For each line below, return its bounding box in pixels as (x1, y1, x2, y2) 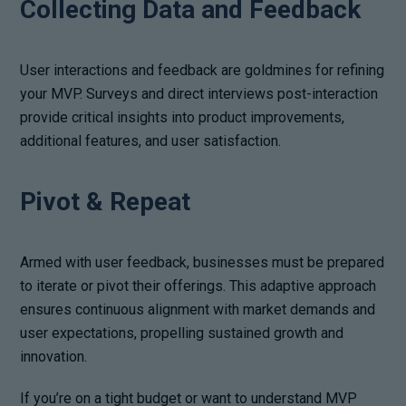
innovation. (20, 347, 88, 365)
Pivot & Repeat (20, 186, 191, 217)
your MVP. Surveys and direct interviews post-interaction (20, 84, 379, 102)
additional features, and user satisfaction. (20, 131, 282, 150)
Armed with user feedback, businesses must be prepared (20, 253, 385, 271)
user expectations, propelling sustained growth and (20, 324, 344, 342)
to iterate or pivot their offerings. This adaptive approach (20, 276, 377, 295)
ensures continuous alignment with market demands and (20, 300, 376, 318)
